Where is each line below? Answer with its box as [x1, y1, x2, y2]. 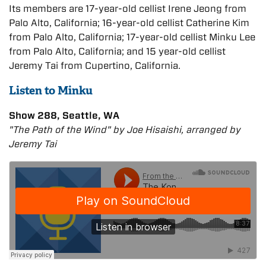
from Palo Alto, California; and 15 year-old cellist [9, 45, 226, 57]
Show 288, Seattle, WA [9, 109, 119, 121]
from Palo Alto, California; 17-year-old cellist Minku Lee [9, 31, 255, 43]
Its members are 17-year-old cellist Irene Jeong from [9, 2, 246, 14]
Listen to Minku [9, 83, 93, 98]
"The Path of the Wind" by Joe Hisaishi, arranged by [9, 123, 241, 135]
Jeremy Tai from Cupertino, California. [9, 59, 180, 71]
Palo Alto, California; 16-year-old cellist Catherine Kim [9, 17, 249, 28]
